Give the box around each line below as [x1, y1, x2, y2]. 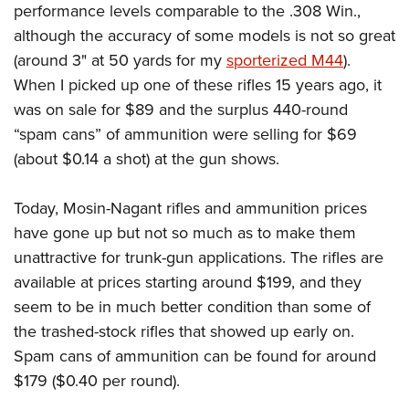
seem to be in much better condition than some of [14, 295, 371, 319]
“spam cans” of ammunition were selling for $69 [14, 122, 357, 146]
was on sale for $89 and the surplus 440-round [14, 98, 348, 121]
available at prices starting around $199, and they [14, 270, 362, 294]
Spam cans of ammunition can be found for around [14, 344, 376, 368]
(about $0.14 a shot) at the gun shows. [14, 147, 284, 171]
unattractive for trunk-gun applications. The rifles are [14, 246, 383, 269]
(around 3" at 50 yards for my [14, 48, 226, 72]
